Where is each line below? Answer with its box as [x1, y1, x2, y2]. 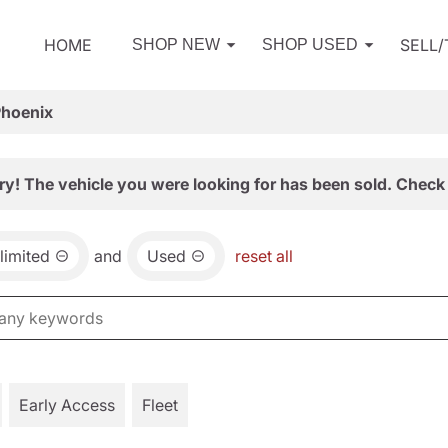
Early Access [19, 395, 115, 415]
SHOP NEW [132, 36, 220, 53]
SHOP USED [262, 36, 358, 53]
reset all [235, 246, 293, 266]
